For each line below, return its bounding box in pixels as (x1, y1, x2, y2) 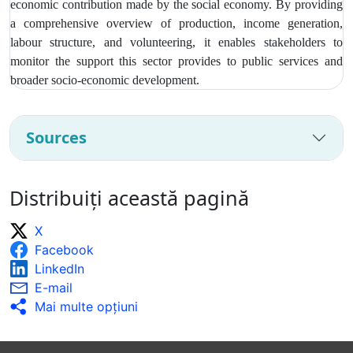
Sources (26, 126, 87, 148)
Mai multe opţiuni (35, 298, 138, 314)
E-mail (35, 279, 72, 295)
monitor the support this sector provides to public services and (10, 54, 343, 68)
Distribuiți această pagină (9, 184, 249, 211)
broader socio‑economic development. (10, 72, 203, 87)
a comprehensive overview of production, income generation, (10, 16, 343, 30)
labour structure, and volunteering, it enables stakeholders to (10, 35, 343, 49)
